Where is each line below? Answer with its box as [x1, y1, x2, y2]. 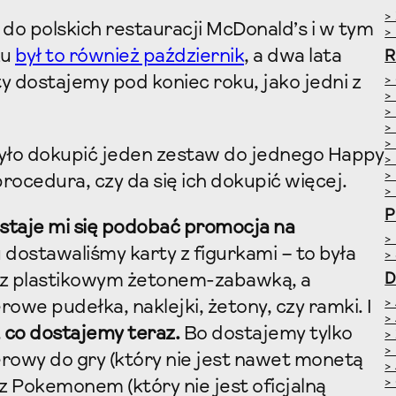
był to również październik [15, 47, 244, 67]
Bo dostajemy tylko [183, 324, 353, 345]
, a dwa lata [244, 47, 341, 67]
